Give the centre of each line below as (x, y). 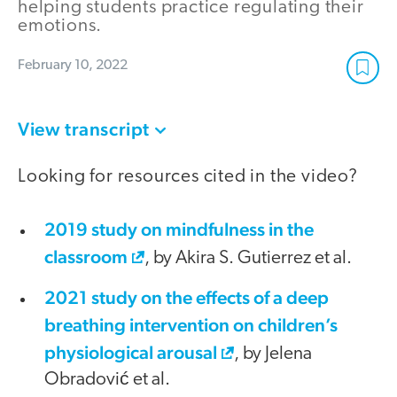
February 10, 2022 (73, 65)
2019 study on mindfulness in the (179, 230)
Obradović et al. (107, 380)
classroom (86, 257)
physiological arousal (131, 353)
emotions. (60, 26)
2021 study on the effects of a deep (187, 298)
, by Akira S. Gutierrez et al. (248, 259)
